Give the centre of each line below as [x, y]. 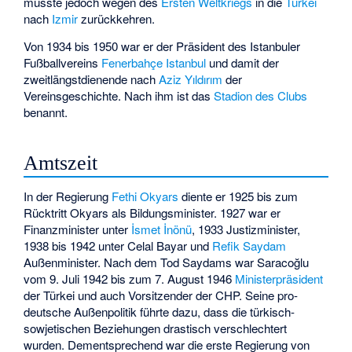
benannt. [46, 112]
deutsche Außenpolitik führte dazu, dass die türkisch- [159, 312]
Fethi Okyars [145, 196]
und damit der [243, 62]
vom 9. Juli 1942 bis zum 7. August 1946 [130, 279]
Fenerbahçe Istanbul [154, 62]
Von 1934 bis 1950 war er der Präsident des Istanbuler [162, 46]
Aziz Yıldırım [191, 79]
